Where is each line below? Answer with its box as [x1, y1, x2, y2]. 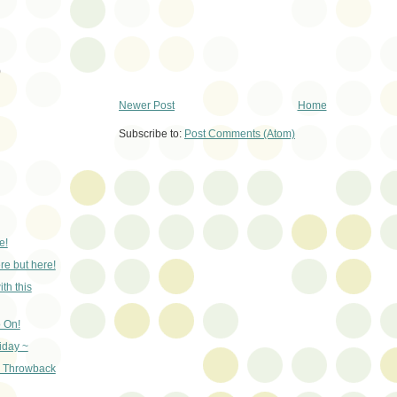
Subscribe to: [119, 128, 184, 141]
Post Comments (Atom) [184, 128, 295, 141]
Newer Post [119, 98, 175, 112]
